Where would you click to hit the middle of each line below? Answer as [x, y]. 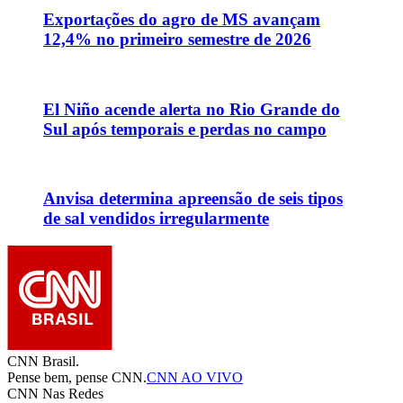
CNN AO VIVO [195, 377]
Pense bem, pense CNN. [77, 377]
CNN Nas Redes [55, 393]
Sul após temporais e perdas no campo [185, 129]
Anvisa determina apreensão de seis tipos [193, 199]
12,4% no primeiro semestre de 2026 [177, 40]
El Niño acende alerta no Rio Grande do [192, 109]
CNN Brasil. [43, 361]
